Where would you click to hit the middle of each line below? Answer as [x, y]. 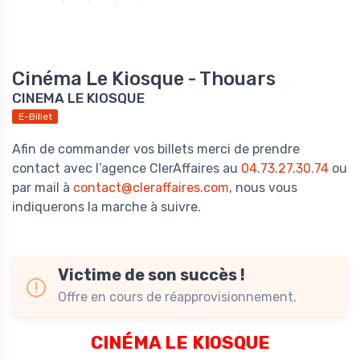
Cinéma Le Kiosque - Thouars [144, 79]
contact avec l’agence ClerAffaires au [127, 169]
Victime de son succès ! [151, 275]
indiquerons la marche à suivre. [106, 207]
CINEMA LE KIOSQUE [78, 98]
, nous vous [263, 188]
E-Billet [35, 117]
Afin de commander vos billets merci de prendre [156, 149]
